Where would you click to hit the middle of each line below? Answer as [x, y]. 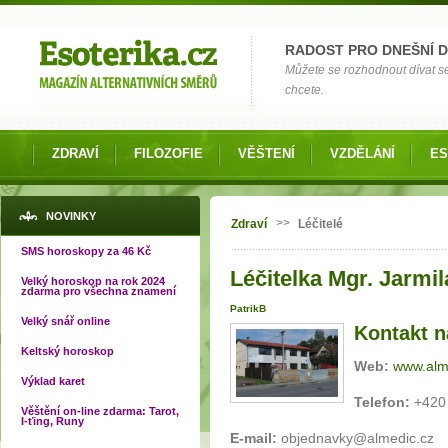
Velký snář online [65, 321]
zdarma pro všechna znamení [98, 291]
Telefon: [384, 402]
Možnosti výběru [65, 14]
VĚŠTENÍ [266, 153]
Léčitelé [320, 224]
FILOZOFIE [168, 153]
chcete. [304, 90]
